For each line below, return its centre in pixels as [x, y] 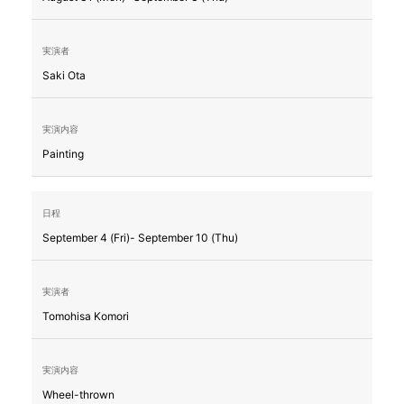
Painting [63, 154]
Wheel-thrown [78, 395]
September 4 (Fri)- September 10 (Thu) [140, 238]
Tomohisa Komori [86, 317]
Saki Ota [64, 76]
